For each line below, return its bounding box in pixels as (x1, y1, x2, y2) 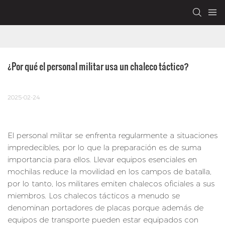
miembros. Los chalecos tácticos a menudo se (8, 191, 180, 201)
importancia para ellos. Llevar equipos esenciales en (8, 155, 197, 165)
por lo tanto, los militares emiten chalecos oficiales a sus (8, 179, 214, 189)
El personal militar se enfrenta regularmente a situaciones (8, 131, 217, 141)
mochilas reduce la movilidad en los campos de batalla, (8, 167, 211, 177)
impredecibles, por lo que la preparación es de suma (8, 143, 201, 153)
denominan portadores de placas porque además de (8, 203, 203, 213)
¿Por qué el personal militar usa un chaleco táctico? (8, 59, 189, 73)
